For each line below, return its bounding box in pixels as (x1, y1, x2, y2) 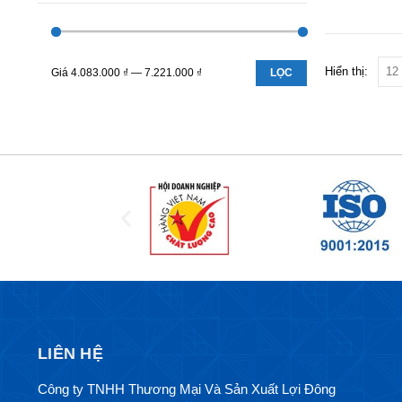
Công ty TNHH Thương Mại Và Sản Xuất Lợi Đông (38, 380, 336, 397)
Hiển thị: (325, 65, 368, 79)
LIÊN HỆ (38, 344, 103, 363)
